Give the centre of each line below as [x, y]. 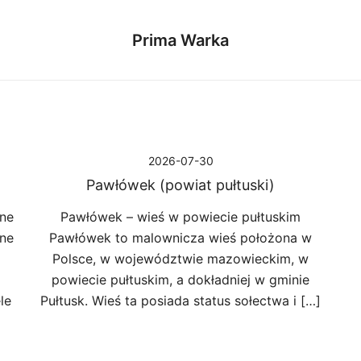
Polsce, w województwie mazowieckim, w [180, 259]
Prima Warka [180, 40]
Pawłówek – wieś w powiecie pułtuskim [180, 217]
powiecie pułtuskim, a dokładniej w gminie [180, 280]
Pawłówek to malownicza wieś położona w [180, 238]
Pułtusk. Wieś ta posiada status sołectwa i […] [180, 301]
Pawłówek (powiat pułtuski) [180, 185]
